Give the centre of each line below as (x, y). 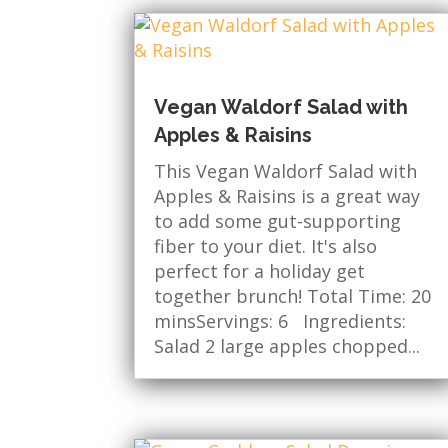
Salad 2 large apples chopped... (287, 346)
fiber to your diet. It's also (266, 246)
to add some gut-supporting (278, 221)
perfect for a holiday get (260, 271)
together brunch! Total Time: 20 (293, 296)
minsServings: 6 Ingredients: (280, 321)
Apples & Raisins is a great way (287, 196)
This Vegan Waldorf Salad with (286, 171)
